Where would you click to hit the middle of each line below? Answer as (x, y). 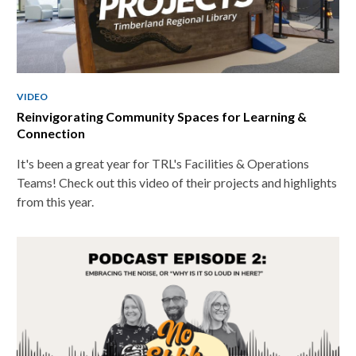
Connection (51, 133)
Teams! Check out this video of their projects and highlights (177, 182)
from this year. (55, 201)
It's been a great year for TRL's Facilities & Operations (163, 163)
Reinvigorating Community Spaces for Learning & (162, 116)
